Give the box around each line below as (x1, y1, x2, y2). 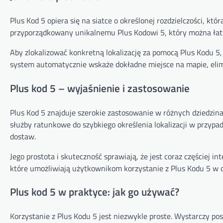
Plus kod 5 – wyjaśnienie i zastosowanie (10, 80, 190, 96)
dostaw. (10, 130, 36, 142)
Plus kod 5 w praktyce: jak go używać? (10, 184, 179, 200)
